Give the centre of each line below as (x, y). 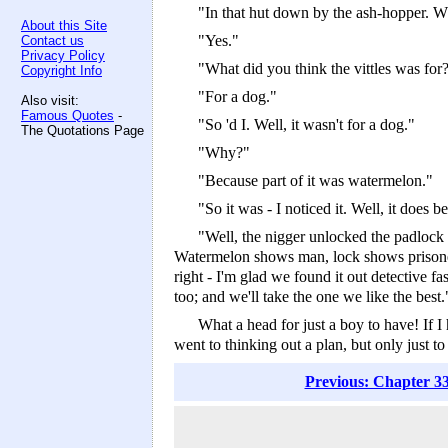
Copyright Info (61, 70)
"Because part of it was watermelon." (315, 180)
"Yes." (218, 40)
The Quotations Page (82, 130)
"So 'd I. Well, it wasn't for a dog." (306, 124)
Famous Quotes (67, 115)
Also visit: (50, 100)
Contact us (52, 40)
